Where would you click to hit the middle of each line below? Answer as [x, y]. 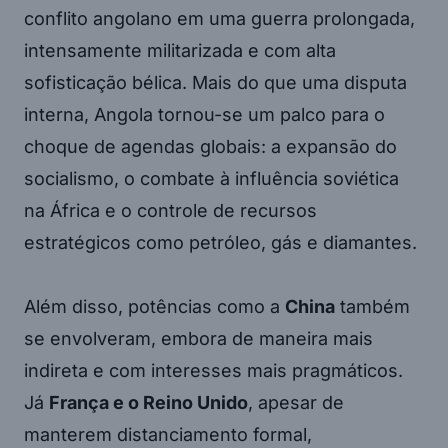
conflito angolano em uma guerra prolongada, [219, 19]
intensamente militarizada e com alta [180, 51]
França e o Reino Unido [148, 403]
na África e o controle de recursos [170, 211]
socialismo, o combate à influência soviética [211, 179]
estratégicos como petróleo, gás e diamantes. [220, 243]
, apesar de [296, 403]
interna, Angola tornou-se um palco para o [204, 115]
